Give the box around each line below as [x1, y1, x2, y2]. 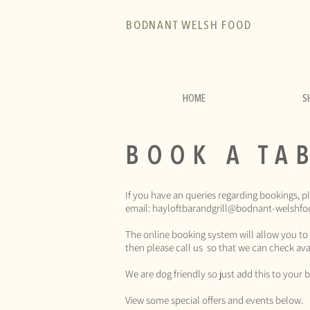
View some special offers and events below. [125, 293, 303, 307]
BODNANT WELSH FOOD [126, 19, 252, 32]
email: [125, 201, 152, 215]
